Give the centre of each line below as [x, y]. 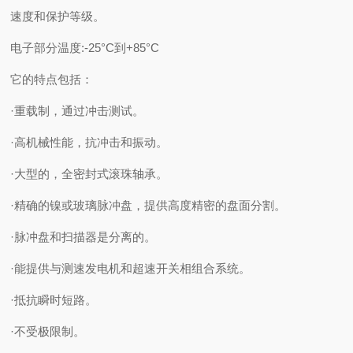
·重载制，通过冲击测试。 [78, 111]
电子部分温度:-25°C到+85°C [85, 48]
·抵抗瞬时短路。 [54, 300]
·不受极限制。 [48, 331]
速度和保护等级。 [58, 16]
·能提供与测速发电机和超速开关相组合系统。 [131, 268]
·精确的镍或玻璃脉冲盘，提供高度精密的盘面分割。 [149, 205]
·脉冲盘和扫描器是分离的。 [84, 237]
